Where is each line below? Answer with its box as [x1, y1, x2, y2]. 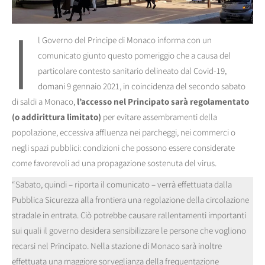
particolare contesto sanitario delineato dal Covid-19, [37, 65, 227, 77]
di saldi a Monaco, [12, 96, 77, 108]
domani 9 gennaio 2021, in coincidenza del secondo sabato [37, 80, 245, 92]
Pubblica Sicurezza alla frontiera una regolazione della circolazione [12, 194, 249, 206]
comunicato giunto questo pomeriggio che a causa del [37, 50, 231, 62]
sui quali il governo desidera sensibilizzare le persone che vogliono [12, 225, 246, 237]
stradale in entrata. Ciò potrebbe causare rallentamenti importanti [12, 209, 246, 221]
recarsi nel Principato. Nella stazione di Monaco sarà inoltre [12, 240, 222, 252]
